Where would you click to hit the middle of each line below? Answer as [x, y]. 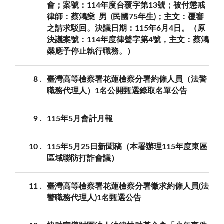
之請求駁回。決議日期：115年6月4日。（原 [126, 28]
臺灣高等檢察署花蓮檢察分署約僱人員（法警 [127, 79]
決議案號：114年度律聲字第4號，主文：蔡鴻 [128, 40]
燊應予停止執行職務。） [91, 51]
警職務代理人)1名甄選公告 [94, 198]
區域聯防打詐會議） [83, 158]
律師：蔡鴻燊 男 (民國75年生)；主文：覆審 [125, 17]
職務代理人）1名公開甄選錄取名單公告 [117, 91]
